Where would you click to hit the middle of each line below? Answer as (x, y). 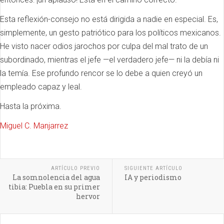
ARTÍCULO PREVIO (75, 168)
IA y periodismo (153, 177)
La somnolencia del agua (56, 177)
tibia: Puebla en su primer (54, 186)
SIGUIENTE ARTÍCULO (153, 168)
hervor (88, 196)
